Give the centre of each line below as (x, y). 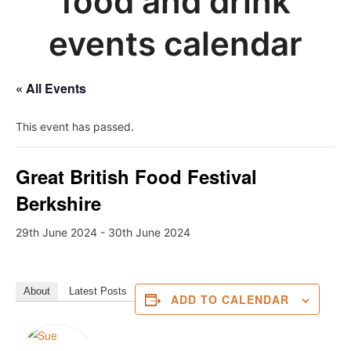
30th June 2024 (149, 232)
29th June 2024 (56, 232)
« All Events (51, 88)
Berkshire (58, 203)
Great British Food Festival (136, 176)
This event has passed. (75, 126)
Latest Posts (98, 291)
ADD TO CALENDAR (230, 299)
